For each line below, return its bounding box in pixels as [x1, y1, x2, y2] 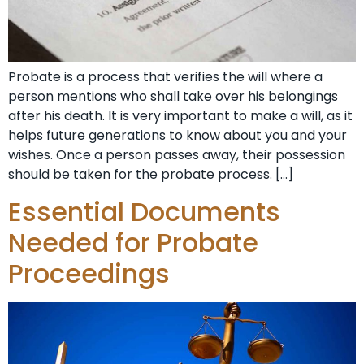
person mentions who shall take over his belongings [8, 87, 338, 106]
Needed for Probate [8, 223, 258, 261]
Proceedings [8, 254, 170, 292]
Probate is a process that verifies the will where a [8, 67, 323, 87]
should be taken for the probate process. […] [8, 165, 293, 184]
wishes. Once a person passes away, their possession [8, 145, 345, 165]
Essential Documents [8, 193, 280, 230]
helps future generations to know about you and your [8, 126, 347, 145]
